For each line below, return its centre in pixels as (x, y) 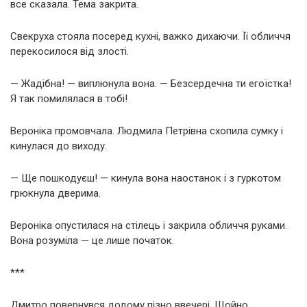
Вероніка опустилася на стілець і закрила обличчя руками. (149, 225)
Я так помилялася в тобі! (69, 98)
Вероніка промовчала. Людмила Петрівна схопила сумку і (147, 131)
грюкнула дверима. (56, 193)
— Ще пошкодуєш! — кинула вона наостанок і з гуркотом (146, 178)
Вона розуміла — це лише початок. (92, 240)
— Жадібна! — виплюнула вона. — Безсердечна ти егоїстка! (151, 83)
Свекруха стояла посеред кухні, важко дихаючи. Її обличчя (150, 36)
